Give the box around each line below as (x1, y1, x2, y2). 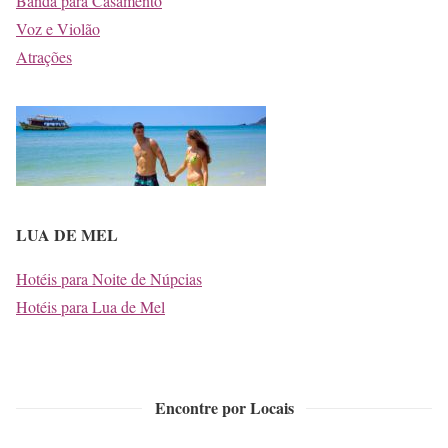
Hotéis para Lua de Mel (16, 295, 165, 317)
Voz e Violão (16, 17, 100, 39)
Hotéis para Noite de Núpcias (16, 267, 202, 289)
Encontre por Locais (154, 395, 294, 419)
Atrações (16, 45, 72, 67)
